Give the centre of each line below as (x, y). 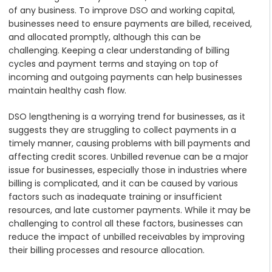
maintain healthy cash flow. (67, 91)
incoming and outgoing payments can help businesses (125, 77)
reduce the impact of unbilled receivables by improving (127, 237)
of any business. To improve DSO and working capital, (122, 11)
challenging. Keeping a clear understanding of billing (119, 51)
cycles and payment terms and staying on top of (114, 64)
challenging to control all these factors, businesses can (126, 224)
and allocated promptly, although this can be (105, 37)
